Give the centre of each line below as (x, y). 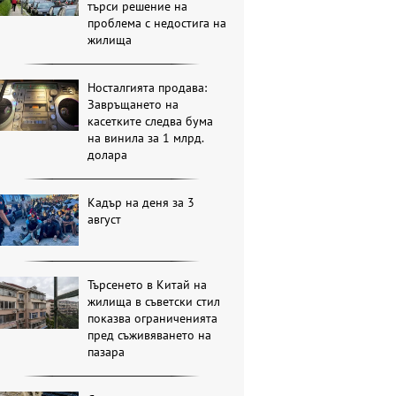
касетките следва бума (151, 122)
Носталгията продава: (148, 88)
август (105, 220)
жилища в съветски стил (154, 302)
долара (108, 155)
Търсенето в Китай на (148, 285)
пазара (107, 352)
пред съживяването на (150, 335)
